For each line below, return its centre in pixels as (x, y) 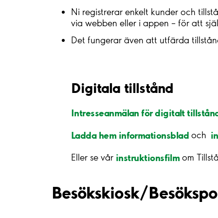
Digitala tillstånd (122, 88)
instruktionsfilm (148, 157)
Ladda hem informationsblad (130, 135)
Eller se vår (93, 158)
